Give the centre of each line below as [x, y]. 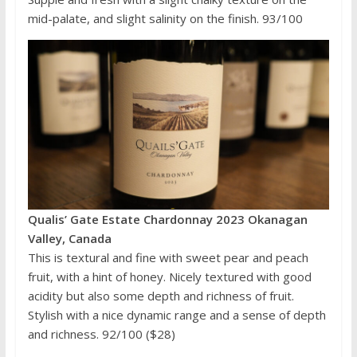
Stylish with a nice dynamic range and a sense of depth [177, 314]
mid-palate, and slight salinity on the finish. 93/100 [165, 18]
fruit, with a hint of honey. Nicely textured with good [169, 276]
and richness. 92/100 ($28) [101, 333]
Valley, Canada [69, 238]
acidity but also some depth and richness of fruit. [161, 295]
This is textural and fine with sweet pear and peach [168, 257]
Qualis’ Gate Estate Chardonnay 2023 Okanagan [167, 219]
